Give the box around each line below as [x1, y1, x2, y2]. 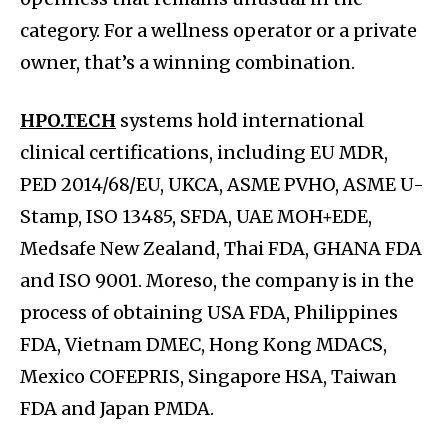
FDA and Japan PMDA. [20, 396, 214, 420]
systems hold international [116, 108, 364, 132]
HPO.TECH [20, 108, 116, 132]
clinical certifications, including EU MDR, [20, 140, 388, 164]
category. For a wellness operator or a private [20, 18, 417, 42]
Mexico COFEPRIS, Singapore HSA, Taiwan [20, 364, 397, 388]
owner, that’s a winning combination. [20, 50, 359, 74]
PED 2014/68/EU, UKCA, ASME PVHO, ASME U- [20, 172, 424, 196]
